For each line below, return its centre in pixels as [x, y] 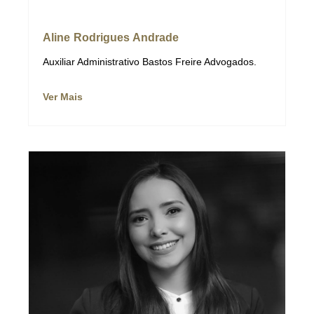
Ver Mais [63, 96]
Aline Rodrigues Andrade [111, 37]
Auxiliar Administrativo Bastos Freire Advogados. [150, 61]
